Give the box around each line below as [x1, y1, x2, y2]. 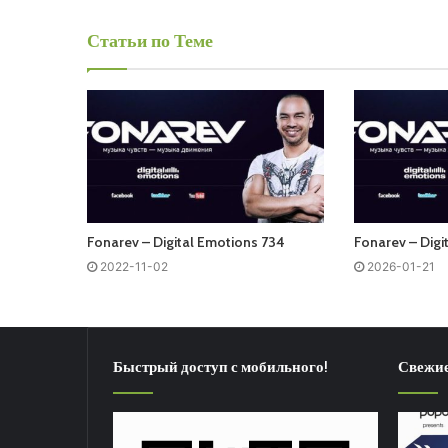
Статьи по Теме [87, 30, 213, 52]
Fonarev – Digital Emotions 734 [87, 233, 285, 252]
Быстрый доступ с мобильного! [113, 358, 328, 377]
